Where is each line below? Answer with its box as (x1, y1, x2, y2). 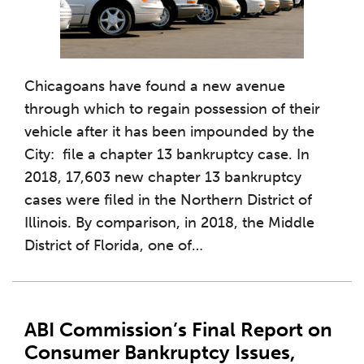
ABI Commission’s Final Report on (24, 318, 332, 341)
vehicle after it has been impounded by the (24, 123, 314, 141)
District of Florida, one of (24, 236, 192, 254)
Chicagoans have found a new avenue (24, 77, 285, 95)
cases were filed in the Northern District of (24, 191, 312, 209)
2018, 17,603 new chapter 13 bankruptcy (24, 168, 301, 186)
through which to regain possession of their (24, 100, 320, 118)
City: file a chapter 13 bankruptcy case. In (24, 145, 310, 163)
